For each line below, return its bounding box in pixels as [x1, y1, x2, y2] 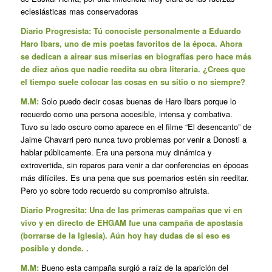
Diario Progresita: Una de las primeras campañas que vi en [20, 203, 242, 216]
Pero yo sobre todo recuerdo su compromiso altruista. [20, 184, 209, 196]
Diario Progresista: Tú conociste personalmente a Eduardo [20, 24, 241, 36]
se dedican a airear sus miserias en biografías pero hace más [20, 50, 251, 62]
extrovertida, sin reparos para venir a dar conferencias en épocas [20, 158, 249, 171]
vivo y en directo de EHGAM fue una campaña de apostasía [20, 216, 243, 228]
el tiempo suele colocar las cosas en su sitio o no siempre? [20, 75, 245, 87]
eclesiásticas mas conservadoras [20, 5, 138, 17]
